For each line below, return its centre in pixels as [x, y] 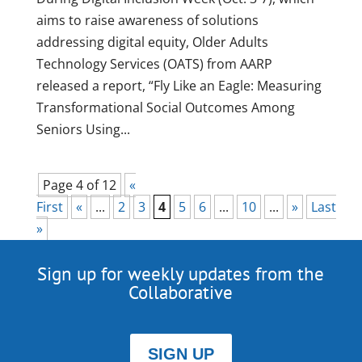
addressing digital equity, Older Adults [152, 42]
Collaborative [181, 293]
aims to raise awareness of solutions [147, 21]
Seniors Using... [83, 130]
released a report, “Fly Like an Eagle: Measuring [179, 86]
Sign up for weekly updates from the [181, 274]
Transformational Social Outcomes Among [165, 108]
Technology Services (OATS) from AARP [154, 64]
